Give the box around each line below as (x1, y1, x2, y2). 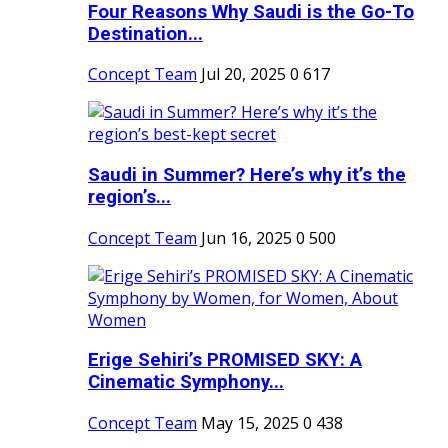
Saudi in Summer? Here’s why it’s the (88, 164, 406, 187)
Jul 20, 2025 (201, 63, 286, 86)
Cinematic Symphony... (88, 371, 284, 394)
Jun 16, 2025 (201, 226, 292, 249)
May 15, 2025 (201, 412, 299, 435)
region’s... (88, 186, 171, 209)
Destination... (88, 22, 203, 45)
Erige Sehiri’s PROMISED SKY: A (88, 349, 362, 372)
